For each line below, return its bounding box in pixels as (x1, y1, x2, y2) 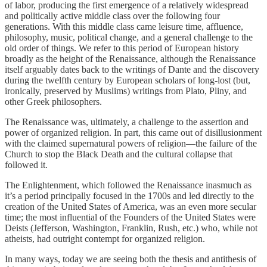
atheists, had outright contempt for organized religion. (5, 233, 205, 244)
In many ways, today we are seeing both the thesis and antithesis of (5, 253, 256, 264)
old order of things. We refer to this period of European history (5, 42, 239, 53)
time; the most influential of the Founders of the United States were (5, 212, 256, 222)
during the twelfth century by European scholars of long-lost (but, (5, 74, 250, 85)
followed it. (5, 159, 48, 170)
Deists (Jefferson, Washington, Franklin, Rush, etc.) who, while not (5, 222, 257, 233)
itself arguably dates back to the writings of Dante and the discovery (5, 64, 259, 74)
